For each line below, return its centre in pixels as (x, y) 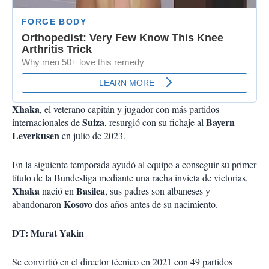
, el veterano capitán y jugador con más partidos (129, 109)
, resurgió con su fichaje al (155, 122)
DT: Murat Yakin (48, 233)
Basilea (91, 191)
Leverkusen (36, 136)
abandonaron (38, 204)
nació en (59, 191)
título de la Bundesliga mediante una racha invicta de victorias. (130, 178)
